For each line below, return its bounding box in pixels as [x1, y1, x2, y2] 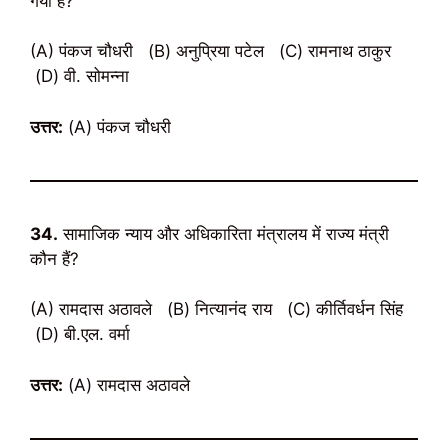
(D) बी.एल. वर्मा [30, 324, 130, 344]
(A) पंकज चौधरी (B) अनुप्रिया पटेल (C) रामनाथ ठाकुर [30, 41, 396, 61]
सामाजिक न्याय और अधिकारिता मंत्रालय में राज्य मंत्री [58, 223, 389, 244]
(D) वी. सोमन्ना [30, 66, 129, 86]
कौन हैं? [30, 248, 79, 269]
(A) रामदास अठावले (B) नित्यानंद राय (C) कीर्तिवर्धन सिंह [30, 299, 408, 319]
